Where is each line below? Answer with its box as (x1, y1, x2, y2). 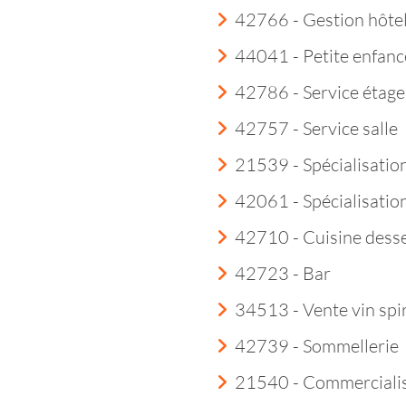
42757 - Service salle (235, 117, 398, 140)
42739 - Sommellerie (235, 334, 399, 357)
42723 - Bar (235, 262, 331, 285)
